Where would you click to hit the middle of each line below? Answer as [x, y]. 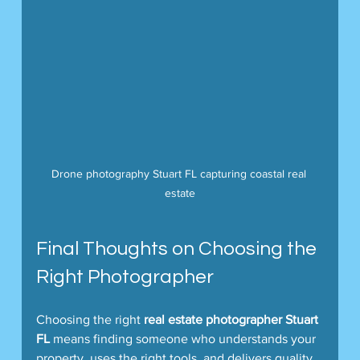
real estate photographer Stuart [232, 320]
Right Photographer [125, 277]
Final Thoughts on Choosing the [178, 249]
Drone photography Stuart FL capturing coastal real [180, 174]
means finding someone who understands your [184, 339]
